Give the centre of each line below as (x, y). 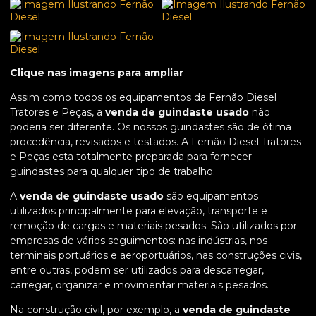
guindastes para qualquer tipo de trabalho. (113, 172)
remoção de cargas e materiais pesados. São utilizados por (153, 226)
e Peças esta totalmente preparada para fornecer (131, 157)
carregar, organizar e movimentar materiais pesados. (139, 285)
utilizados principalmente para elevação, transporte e (139, 211)
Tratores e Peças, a (57, 113)
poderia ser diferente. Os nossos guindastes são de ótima (151, 127)
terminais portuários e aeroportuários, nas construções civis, (156, 256)
